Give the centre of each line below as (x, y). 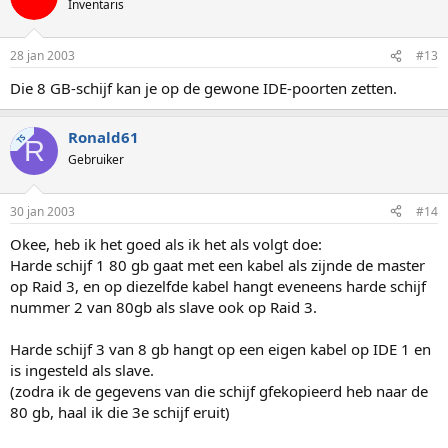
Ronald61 (103, 137)
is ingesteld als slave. (82, 369)
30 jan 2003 (42, 211)
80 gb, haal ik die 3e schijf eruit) (120, 411)
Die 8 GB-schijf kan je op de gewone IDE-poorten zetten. (203, 88)
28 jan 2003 (42, 55)
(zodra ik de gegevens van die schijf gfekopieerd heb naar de (219, 390)
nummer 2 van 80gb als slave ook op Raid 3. (163, 306)
